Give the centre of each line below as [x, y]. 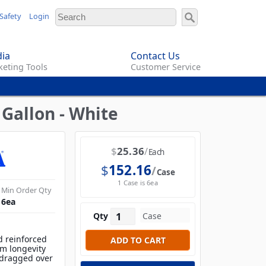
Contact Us [155, 56]
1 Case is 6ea [138, 183]
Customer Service [166, 67]
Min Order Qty [26, 191]
